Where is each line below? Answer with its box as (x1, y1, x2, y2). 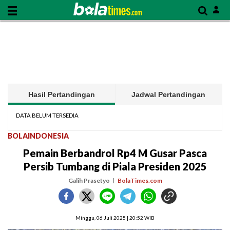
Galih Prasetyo (68, 177, 110, 184)
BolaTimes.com (117, 177, 162, 184)
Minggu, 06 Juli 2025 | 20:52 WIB (75, 215, 155, 221)
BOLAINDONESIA (8, 131, 69, 140)
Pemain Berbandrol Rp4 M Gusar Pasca (23, 147, 207, 159)
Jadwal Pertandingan (131, 90, 206, 99)
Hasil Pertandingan (28, 90, 95, 99)
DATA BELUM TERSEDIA (16, 112, 79, 119)
